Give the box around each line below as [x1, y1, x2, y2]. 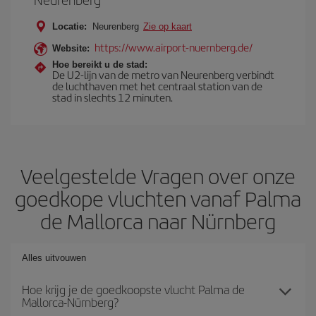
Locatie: [52, 21, 87, 32]
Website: [52, 43, 90, 54]
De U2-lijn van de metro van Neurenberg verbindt [52, 67, 274, 82]
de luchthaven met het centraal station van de [52, 78, 262, 93]
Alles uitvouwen [22, 253, 86, 263]
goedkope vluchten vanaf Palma [15, 183, 301, 213]
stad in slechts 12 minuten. [52, 90, 173, 104]
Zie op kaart [143, 21, 192, 32]
